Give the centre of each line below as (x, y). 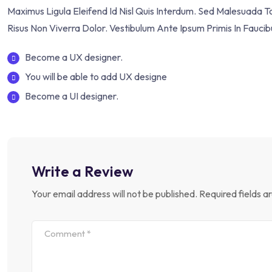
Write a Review (82, 172)
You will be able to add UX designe (96, 77)
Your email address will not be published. (114, 194)
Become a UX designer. (74, 57)
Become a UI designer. (72, 96)
